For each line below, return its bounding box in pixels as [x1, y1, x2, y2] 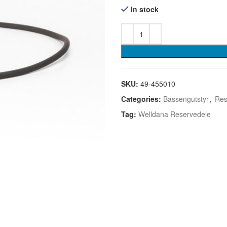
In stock [131, 4, 159, 14]
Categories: [121, 93, 161, 104]
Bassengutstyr [163, 93, 209, 104]
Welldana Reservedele [138, 108, 211, 119]
